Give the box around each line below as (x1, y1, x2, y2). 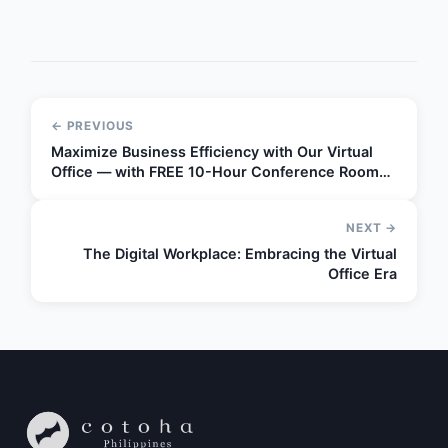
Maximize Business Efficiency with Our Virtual (51, 142, 373, 160)
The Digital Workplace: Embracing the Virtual (83, 244, 397, 262)
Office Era (328, 264, 397, 282)
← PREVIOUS (51, 118, 135, 133)
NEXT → (346, 220, 397, 235)
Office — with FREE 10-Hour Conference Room (51, 162, 379, 180)
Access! (51, 182, 106, 200)
